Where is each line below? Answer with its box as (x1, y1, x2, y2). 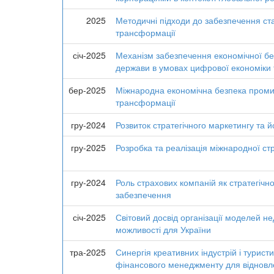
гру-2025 (71, 141, 106, 154)
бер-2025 (68, 84, 106, 96)
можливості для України (116, 223, 211, 235)
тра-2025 (70, 246, 106, 258)
